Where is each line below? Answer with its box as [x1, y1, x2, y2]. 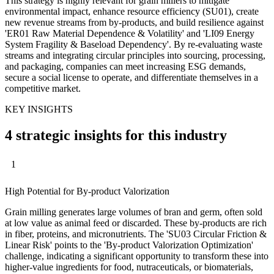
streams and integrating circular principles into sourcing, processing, [5, 50, 265, 61]
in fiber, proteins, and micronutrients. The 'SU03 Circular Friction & [5, 229, 267, 240]
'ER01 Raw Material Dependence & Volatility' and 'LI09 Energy [5, 28, 254, 39]
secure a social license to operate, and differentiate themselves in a [5, 72, 258, 83]
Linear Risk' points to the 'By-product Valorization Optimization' [5, 240, 253, 251]
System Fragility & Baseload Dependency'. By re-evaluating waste [5, 39, 262, 50]
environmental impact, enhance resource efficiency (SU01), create [5, 6, 259, 17]
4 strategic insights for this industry [5, 127, 227, 143]
